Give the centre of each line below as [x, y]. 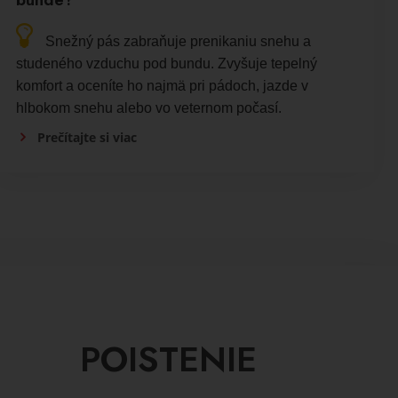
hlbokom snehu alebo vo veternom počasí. [148, 107]
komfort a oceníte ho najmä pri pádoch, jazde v [162, 85]
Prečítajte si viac [87, 137]
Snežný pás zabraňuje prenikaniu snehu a [178, 41]
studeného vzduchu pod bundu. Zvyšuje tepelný [166, 63]
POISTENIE [168, 359]
